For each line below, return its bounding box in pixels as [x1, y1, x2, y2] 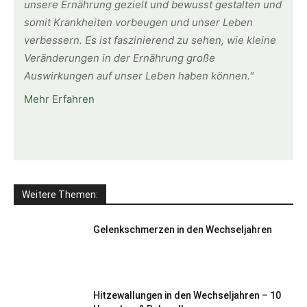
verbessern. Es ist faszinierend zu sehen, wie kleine [24, 34, 276, 47]
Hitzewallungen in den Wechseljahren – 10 [93, 290, 281, 302]
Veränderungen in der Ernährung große [24, 51, 215, 65]
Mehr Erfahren [24, 93, 95, 106]
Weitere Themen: [22, 189, 98, 201]
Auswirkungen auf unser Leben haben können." [24, 69, 254, 83]
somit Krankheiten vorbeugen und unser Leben [24, 16, 253, 29]
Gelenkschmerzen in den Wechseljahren [93, 224, 272, 236]
